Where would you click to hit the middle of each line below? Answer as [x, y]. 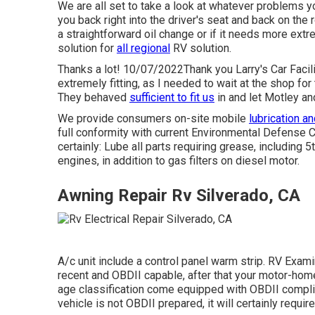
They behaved [94, 97]
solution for [87, 48]
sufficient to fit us [172, 97]
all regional [143, 48]
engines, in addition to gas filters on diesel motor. [179, 161]
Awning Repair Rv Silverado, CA [179, 195]
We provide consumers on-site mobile [153, 118]
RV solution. [201, 48]
